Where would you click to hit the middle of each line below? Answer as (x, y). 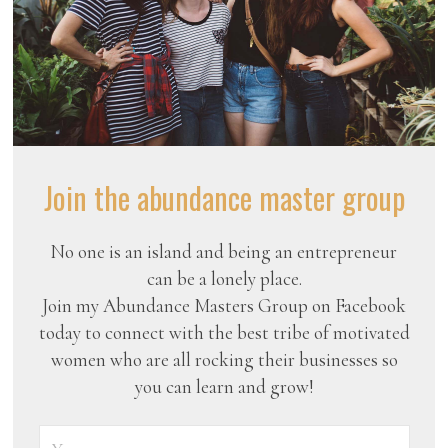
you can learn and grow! (224, 386)
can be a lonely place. (224, 278)
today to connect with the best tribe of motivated (224, 332)
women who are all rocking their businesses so (224, 359)
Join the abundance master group (224, 197)
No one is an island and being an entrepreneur (224, 251)
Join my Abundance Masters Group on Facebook (224, 305)
